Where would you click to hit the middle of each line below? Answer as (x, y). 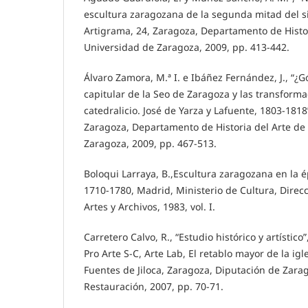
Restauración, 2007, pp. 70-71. (154, 287)
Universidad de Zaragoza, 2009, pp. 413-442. (187, 47)
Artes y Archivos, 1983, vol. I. (150, 207)
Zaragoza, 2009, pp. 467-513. (150, 144)
